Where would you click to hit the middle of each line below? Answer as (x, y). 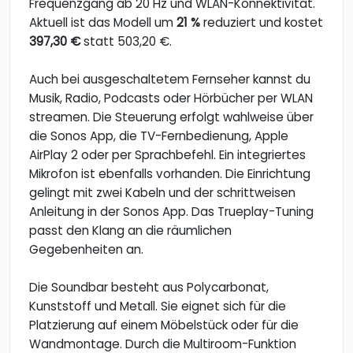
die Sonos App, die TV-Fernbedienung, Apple (159, 136)
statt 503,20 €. (126, 41)
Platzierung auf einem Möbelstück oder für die (164, 325)
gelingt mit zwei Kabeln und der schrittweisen (162, 192)
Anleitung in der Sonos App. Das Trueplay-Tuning (171, 211)
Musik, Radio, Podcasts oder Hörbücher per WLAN (171, 98)
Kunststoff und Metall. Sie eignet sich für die (158, 306)
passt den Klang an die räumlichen (130, 230)
